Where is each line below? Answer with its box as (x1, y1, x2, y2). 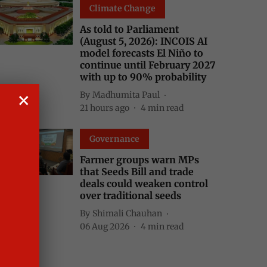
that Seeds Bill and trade (80, 166, 194, 178)
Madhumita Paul (92, 89, 160, 100)
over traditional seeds (80, 190, 181, 201)
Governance (89, 133, 139, 144)
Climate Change (89, 3, 156, 14)
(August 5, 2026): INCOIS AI (80, 35, 207, 47)
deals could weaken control (80, 178, 208, 190)
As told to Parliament (80, 23, 179, 35)
